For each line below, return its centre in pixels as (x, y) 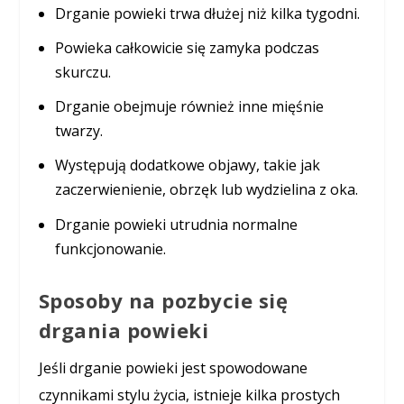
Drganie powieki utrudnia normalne (176, 224)
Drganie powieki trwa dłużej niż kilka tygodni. (207, 13)
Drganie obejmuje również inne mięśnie (189, 107)
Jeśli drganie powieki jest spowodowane (173, 367)
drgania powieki (124, 330)
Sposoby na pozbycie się (163, 300)
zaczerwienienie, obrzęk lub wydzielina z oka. (206, 190)
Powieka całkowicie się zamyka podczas (187, 48)
